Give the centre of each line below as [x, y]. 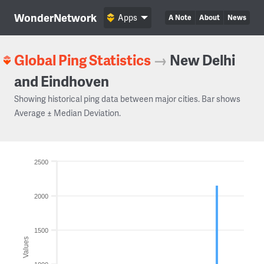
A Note [180, 17]
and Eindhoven [62, 81]
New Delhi [202, 60]
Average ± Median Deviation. [67, 113]
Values [26, 247]
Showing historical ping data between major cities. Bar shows [127, 99]
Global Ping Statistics [82, 60]
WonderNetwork [55, 17]
